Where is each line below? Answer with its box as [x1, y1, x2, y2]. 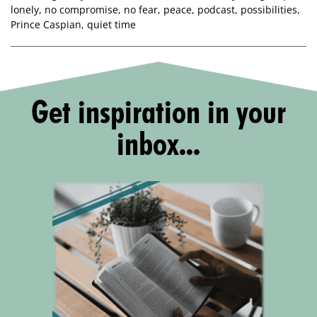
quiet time [87, 18, 136, 32]
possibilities [241, 3, 297, 17]
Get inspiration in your [31, 93, 286, 132]
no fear [124, 3, 158, 17]
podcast [197, 3, 235, 17]
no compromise [45, 3, 118, 17]
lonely [11, 3, 39, 17]
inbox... [117, 125, 200, 163]
